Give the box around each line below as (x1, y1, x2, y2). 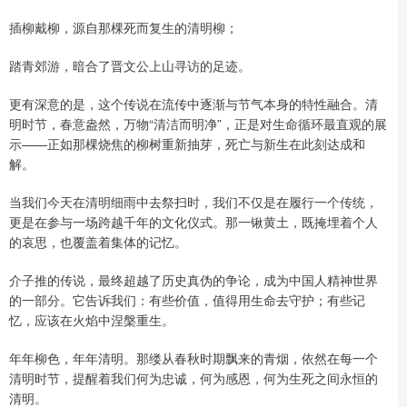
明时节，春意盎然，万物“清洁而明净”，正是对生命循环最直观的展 (9, 114, 387, 133)
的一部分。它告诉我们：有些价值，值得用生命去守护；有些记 (9, 290, 365, 309)
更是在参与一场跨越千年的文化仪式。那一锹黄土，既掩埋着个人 (9, 212, 378, 231)
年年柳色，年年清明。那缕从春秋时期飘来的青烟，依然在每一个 (9, 348, 378, 367)
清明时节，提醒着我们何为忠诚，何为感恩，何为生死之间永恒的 (9, 368, 378, 387)
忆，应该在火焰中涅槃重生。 (9, 310, 174, 329)
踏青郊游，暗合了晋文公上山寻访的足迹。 (9, 55, 251, 74)
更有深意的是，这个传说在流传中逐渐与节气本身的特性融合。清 (9, 94, 378, 113)
